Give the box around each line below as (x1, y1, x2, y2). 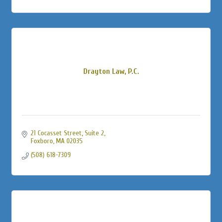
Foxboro (30, 136, 53, 145)
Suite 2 (84, 128, 104, 137)
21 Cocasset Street (30, 128, 82, 137)
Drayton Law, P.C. (83, 66, 139, 76)
